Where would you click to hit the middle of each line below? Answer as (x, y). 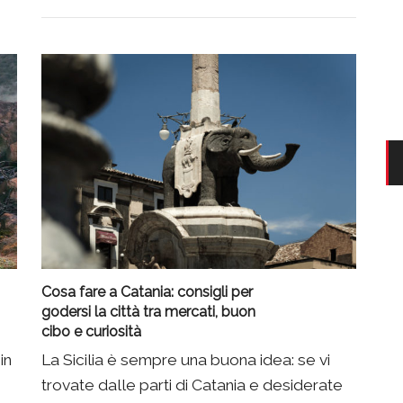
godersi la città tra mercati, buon (148, 312)
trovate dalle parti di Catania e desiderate (192, 385)
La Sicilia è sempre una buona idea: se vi (186, 360)
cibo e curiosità (91, 332)
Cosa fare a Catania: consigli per (147, 292)
